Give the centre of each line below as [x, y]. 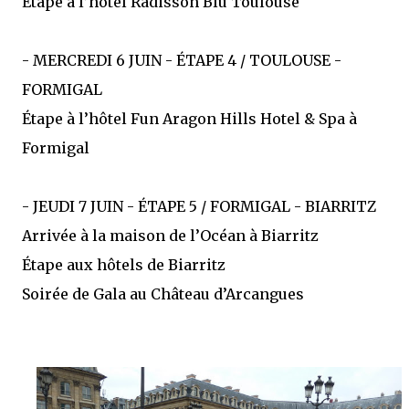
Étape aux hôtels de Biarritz [124, 265]
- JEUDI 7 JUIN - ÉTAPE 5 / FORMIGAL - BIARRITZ [199, 207]
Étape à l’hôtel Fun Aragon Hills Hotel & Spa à [189, 119]
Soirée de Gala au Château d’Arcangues [163, 294]
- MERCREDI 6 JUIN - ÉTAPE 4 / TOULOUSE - [182, 61]
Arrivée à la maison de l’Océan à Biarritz [170, 236]
